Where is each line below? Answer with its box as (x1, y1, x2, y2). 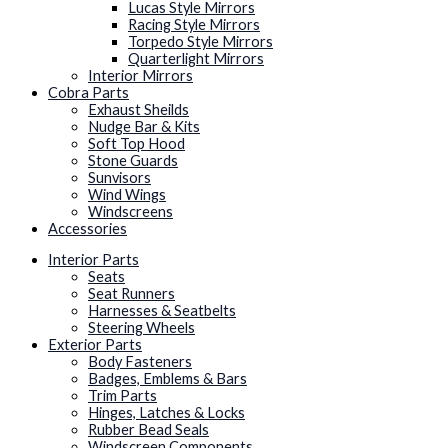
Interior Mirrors (88, 66, 193, 84)
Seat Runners (88, 285, 175, 303)
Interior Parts (48, 251, 139, 269)
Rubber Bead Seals (88, 421, 209, 439)
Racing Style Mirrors (128, 15, 260, 33)
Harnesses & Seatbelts (88, 302, 236, 320)
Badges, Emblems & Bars (88, 370, 247, 388)
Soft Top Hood (88, 134, 185, 152)
